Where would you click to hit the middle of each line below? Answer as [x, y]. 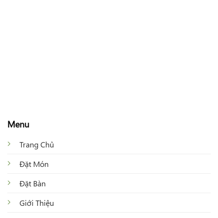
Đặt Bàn [32, 183]
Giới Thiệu [36, 202]
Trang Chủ [36, 144]
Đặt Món [34, 163]
